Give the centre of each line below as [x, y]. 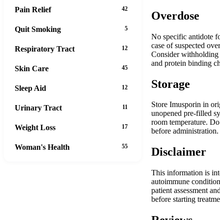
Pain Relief [33, 9]
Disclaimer [179, 152]
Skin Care [32, 68]
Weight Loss [35, 127]
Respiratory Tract [45, 49]
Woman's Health [42, 147]
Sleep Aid [30, 88]
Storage [171, 84]
